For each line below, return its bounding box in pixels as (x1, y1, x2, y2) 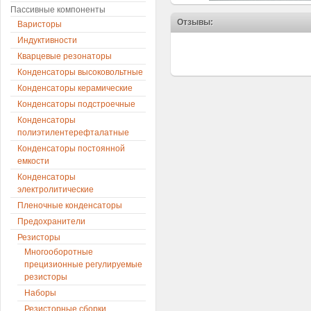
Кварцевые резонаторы (17, 51, 112, 61)
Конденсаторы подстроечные (17, 99, 135, 109)
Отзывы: (177, 17, 213, 27)
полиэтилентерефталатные (17, 128, 129, 137)
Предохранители (17, 217, 85, 226)
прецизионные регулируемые (24, 260, 142, 269)
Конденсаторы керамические (17, 83, 133, 93)
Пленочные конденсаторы (17, 201, 122, 210)
